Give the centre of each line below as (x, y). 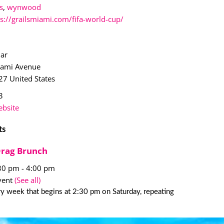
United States (32, 78)
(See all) (28, 180)
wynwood (24, 7)
